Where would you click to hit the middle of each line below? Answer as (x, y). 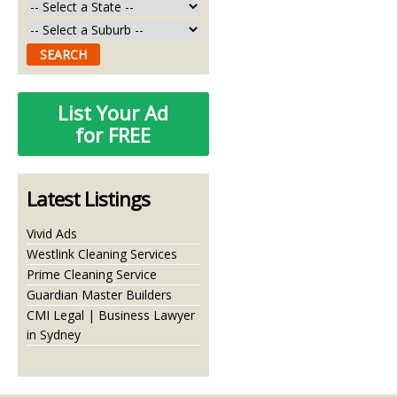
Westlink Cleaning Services (101, 254)
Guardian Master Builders (99, 295)
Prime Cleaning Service (91, 274)
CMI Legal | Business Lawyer (110, 315)
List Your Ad (113, 113)
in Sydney (53, 335)
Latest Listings (88, 198)
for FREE (113, 135)
